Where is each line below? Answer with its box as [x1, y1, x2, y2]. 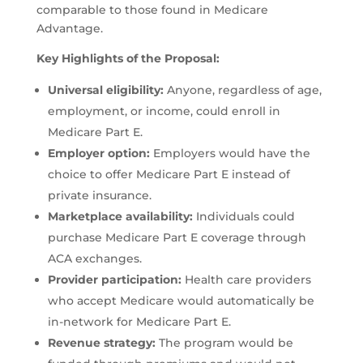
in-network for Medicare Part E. [47, 314, 231, 330]
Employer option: [47, 146, 150, 161]
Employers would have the [149, 146, 310, 161]
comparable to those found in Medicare [36, 2, 268, 18]
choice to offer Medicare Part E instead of [47, 167, 290, 182]
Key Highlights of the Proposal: [36, 51, 220, 66]
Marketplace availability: [47, 209, 193, 224]
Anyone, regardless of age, [163, 83, 322, 98]
